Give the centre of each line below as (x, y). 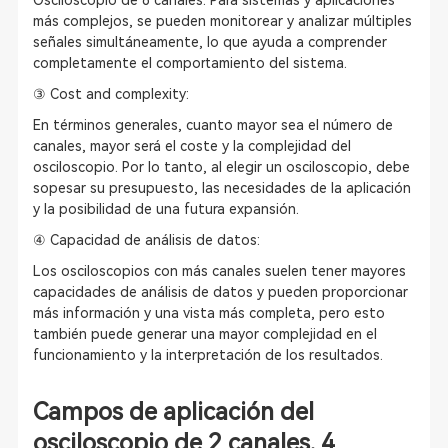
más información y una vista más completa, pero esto (208, 313)
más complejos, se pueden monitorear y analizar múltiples (222, 21)
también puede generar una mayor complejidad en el (204, 334)
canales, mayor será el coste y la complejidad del (191, 146)
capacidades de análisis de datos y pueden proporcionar (220, 292)
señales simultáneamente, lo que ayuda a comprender (209, 42)
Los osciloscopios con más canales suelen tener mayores (219, 271)
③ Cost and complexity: (110, 94)
